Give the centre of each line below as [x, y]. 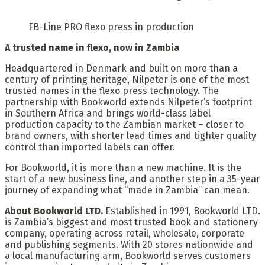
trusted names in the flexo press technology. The [112, 91]
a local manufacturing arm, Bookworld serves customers [128, 256]
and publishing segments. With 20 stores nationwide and [129, 244]
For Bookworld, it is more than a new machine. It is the [123, 167]
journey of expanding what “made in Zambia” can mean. [127, 190]
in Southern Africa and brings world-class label [108, 113]
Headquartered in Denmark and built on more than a [121, 68]
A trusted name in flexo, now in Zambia [92, 47]
